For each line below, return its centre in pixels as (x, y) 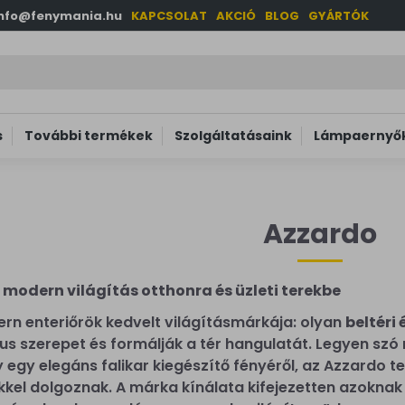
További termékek (89, 135)
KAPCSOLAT (169, 16)
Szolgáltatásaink (233, 135)
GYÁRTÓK (339, 16)
